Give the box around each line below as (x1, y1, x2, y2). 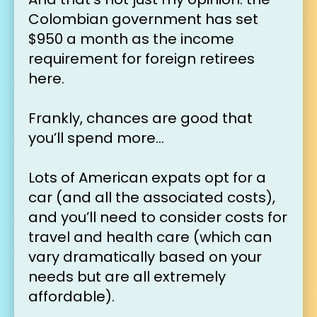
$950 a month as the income (28, 28, 234, 49)
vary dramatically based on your (28, 246, 262, 267)
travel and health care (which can (28, 226, 272, 247)
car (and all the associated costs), (28, 187, 275, 207)
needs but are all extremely (28, 266, 226, 287)
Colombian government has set (28, 8, 258, 29)
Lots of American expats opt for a (28, 167, 266, 188)
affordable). (28, 286, 115, 306)
